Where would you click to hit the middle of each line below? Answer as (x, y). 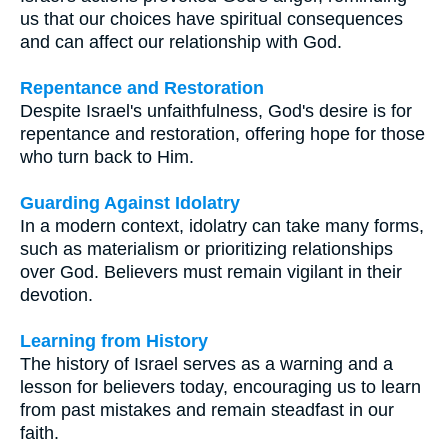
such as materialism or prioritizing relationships (206, 248)
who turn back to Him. (107, 156)
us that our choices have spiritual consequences (211, 18)
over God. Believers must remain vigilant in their (211, 271)
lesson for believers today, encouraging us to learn (220, 386)
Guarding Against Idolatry (130, 202)
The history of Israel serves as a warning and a (206, 363)
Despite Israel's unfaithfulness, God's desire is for (216, 110)
